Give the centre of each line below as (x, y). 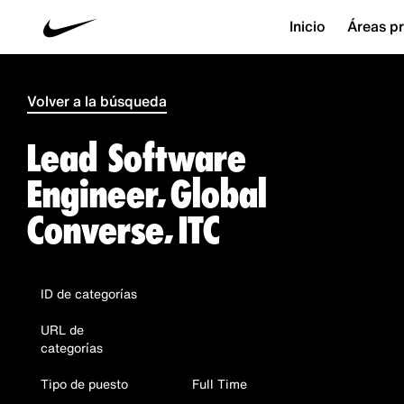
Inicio (308, 26)
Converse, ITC (124, 230)
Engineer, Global (147, 194)
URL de (62, 330)
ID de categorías (89, 294)
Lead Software (137, 158)
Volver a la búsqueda (97, 101)
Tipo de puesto (84, 384)
